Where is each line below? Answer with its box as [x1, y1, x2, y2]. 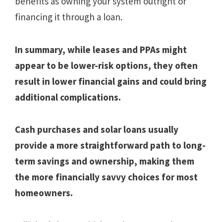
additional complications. [15, 91, 121, 103]
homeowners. [15, 186, 73, 199]
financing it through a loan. [15, 11, 122, 23]
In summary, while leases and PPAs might [15, 43, 187, 55]
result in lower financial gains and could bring [15, 75, 207, 87]
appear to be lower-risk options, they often [15, 59, 198, 71]
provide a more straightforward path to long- [15, 139, 206, 151]
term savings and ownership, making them [15, 155, 194, 167]
